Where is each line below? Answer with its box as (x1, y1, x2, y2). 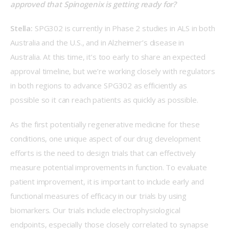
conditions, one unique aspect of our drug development (10, 133, 203, 144)
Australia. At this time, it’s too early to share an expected (10, 52, 208, 62)
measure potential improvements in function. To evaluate (10, 162, 209, 172)
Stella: (10, 23, 33, 34)
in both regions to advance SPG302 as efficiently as (10, 80, 189, 91)
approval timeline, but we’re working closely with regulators (10, 66, 217, 77)
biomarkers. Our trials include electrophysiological (10, 204, 182, 215)
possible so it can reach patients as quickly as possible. (10, 95, 206, 105)
